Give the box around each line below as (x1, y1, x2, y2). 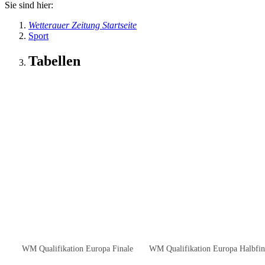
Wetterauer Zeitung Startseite (28, 20, 137, 30)
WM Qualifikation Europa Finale (21, 244, 133, 253)
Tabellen (28, 53, 80, 69)
